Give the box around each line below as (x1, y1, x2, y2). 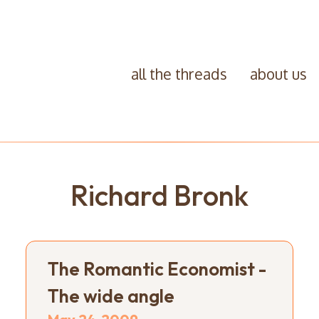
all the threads (130, 64, 227, 83)
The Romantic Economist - (47, 256, 266, 281)
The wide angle (47, 283, 174, 308)
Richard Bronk (70, 177, 249, 213)
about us (249, 64, 307, 83)
